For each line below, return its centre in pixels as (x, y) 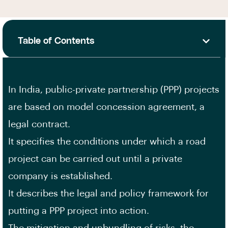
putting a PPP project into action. (79, 211)
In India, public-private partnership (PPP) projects (114, 90)
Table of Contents (56, 41)
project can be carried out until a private (95, 159)
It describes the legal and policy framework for (108, 193)
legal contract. (39, 124)
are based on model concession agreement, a (106, 107)
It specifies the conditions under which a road (107, 141)
